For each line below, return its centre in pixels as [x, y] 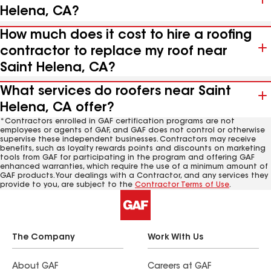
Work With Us [175, 238]
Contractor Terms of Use [182, 185]
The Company [44, 238]
